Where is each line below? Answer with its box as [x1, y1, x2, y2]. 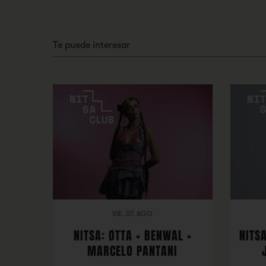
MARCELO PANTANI [87, 242, 178, 260]
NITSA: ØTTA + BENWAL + [73, 227, 192, 245]
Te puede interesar [52, 40, 130, 50]
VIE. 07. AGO [112, 210, 153, 218]
